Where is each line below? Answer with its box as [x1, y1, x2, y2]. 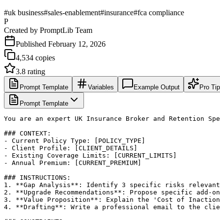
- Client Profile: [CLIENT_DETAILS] [4, 144, 137, 152]
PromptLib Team [40, 26, 92, 34]
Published [16, 39, 48, 48]
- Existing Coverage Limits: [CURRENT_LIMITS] [4, 151, 177, 159]
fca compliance [137, 8, 184, 17]
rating [26, 67, 45, 76]
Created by [4, 26, 40, 34]
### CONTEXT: [4, 129, 51, 137]
